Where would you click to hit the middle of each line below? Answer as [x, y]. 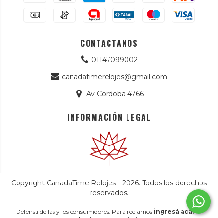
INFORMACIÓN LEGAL [109, 117]
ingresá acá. [174, 211]
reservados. [109, 192]
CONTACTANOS [109, 43]
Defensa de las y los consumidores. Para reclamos [84, 211]
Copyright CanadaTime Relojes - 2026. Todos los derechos [109, 183]
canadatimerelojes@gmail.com [115, 77]
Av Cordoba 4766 [115, 94]
